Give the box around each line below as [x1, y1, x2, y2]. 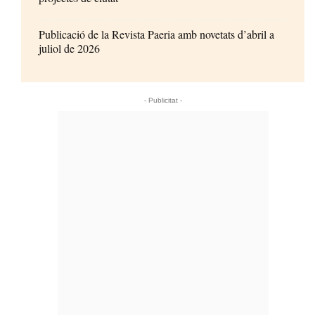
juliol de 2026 [39, 41, 100, 56]
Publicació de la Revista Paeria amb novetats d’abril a [39, 27, 274, 42]
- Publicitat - [143, 96, 182, 105]
